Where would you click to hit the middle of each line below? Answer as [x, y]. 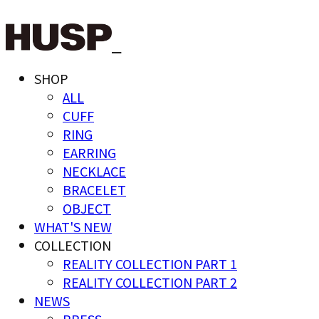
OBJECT [87, 208]
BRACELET [94, 190]
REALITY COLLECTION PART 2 [150, 282]
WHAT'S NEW [73, 227]
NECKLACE [94, 171]
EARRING [89, 153]
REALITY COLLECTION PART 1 [150, 264]
